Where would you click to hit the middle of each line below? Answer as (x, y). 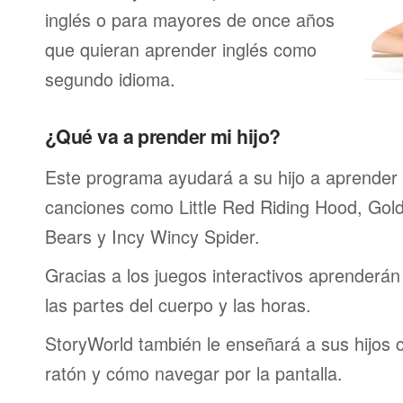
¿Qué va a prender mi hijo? (163, 136)
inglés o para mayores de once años (190, 19)
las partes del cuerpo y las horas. (178, 304)
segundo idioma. (110, 79)
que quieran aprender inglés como (181, 49)
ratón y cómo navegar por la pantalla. (194, 373)
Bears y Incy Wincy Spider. (152, 236)
